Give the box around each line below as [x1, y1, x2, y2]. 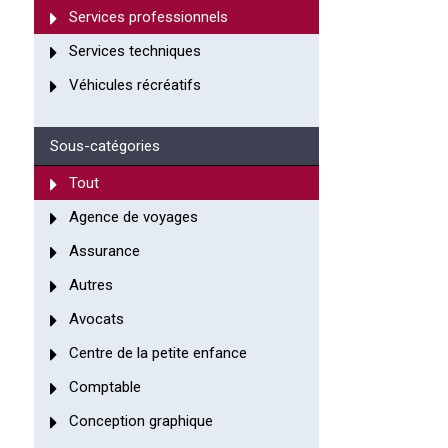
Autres [68, 275, 113, 294]
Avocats [68, 309, 124, 328]
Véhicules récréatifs [68, 75, 201, 94]
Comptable [68, 377, 141, 396]
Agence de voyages [68, 207, 198, 226]
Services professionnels [68, 7, 228, 26]
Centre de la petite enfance [68, 343, 247, 362]
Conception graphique [68, 411, 213, 430]
